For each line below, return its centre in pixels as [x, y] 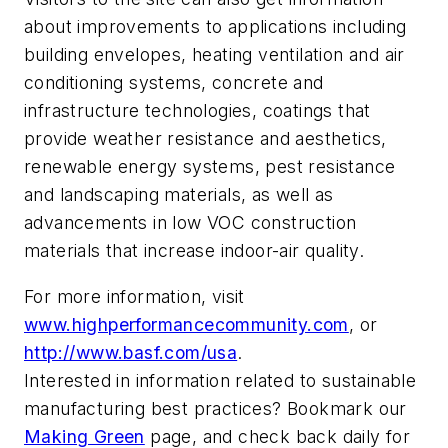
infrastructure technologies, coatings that [197, 111]
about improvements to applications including [215, 27]
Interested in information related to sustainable [220, 380]
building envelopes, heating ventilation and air [214, 55]
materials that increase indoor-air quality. [194, 251]
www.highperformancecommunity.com [186, 324]
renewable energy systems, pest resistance [210, 167]
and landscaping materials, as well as [179, 195]
